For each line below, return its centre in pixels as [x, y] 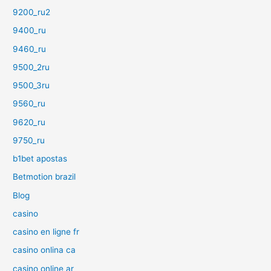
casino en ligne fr [46, 232]
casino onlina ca [44, 250]
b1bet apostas [40, 158]
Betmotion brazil [44, 177]
